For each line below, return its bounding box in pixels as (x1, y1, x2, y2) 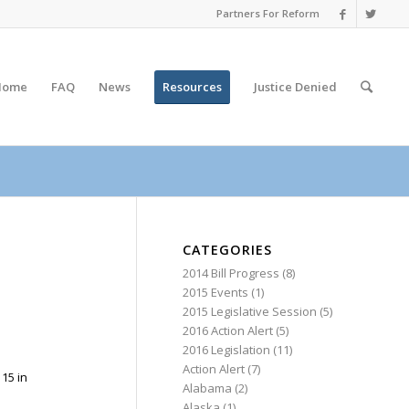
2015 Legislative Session (183, 303, 318, 320)
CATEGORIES (183, 241, 273, 258)
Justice (254, 79, 296, 95)
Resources (163, 79, 223, 95)
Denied (295, 79, 338, 95)
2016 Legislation (183, 341, 271, 358)
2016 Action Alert (183, 322, 274, 339)
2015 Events (183, 284, 249, 300)
